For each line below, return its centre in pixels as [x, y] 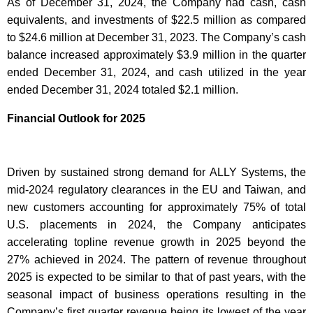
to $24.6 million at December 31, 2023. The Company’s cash [156, 37]
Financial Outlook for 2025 [76, 118]
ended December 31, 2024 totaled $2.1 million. [123, 89]
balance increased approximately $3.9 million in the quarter [156, 54]
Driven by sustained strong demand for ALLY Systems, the [156, 172]
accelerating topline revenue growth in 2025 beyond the [156, 242]
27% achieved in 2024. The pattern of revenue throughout [156, 259]
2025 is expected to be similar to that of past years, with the [156, 277]
